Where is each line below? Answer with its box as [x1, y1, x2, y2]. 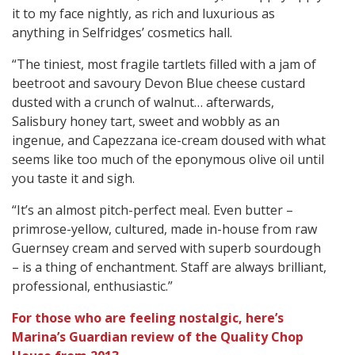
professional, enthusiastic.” [12, 277, 173, 296]
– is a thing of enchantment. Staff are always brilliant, [12, 258, 326, 277]
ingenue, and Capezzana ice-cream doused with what [12, 132, 326, 150]
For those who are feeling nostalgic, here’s [12, 309, 284, 327]
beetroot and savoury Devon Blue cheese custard [12, 74, 305, 93]
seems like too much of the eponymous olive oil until [12, 151, 324, 169]
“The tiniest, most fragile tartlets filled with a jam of [12, 55, 316, 74]
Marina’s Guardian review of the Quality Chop [12, 328, 303, 346]
